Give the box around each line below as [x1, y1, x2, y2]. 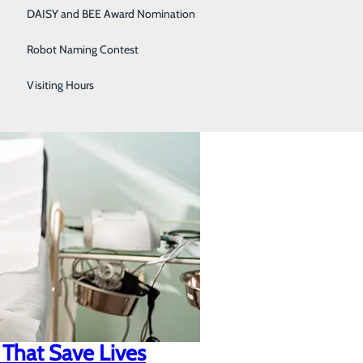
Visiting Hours [26, 78, 94, 92]
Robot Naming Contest [26, 42, 139, 57]
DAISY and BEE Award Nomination [26, 6, 195, 21]
